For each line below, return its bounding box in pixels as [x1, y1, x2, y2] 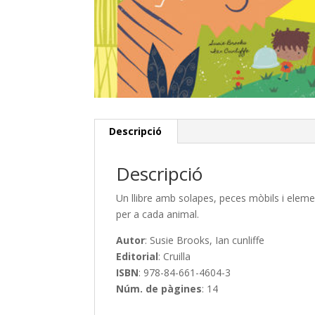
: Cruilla [158, 249, 191, 263]
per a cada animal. [116, 207, 200, 221]
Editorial [116, 249, 159, 263]
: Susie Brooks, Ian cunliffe [145, 233, 265, 247]
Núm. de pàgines [116, 281, 202, 295]
